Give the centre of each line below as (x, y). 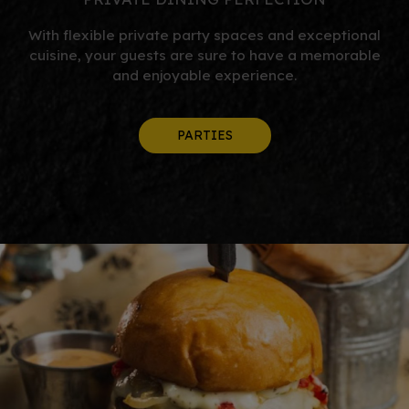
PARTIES (204, 135)
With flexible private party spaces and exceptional (204, 35)
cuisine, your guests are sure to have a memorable (204, 55)
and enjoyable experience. (204, 75)
